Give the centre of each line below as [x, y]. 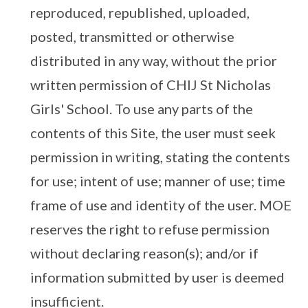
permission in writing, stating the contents [160, 157]
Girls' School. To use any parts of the [142, 109]
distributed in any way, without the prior [154, 61]
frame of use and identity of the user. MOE [161, 205]
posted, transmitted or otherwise [132, 37]
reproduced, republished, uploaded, [140, 13]
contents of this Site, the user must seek [153, 133]
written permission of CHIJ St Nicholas [151, 85]
